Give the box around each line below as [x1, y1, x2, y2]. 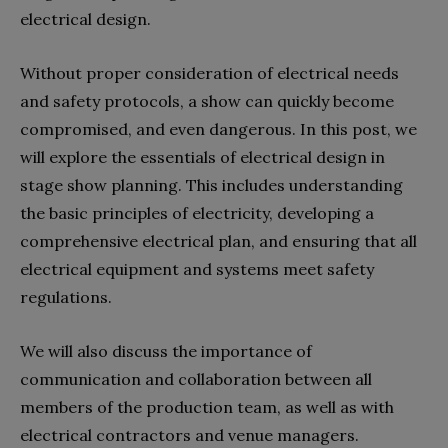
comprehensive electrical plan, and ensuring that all [20, 230, 417, 251]
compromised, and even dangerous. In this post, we [20, 118, 417, 139]
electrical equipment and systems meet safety [20, 258, 374, 279]
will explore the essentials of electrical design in [20, 146, 385, 167]
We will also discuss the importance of [20, 340, 312, 361]
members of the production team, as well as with [20, 396, 394, 417]
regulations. [20, 286, 116, 307]
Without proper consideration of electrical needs [20, 62, 399, 83]
